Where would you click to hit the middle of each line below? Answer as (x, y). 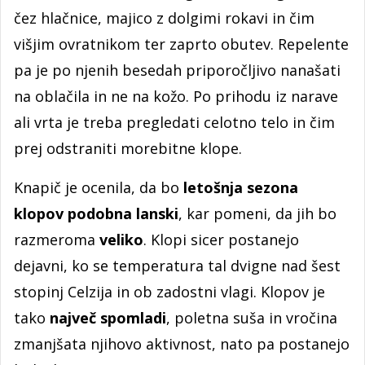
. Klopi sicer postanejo (221, 239)
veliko (121, 239)
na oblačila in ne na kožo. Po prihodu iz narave (176, 96)
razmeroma (57, 239)
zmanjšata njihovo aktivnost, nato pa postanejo (182, 343)
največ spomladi (108, 317)
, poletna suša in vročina (252, 317)
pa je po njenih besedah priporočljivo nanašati (177, 70)
